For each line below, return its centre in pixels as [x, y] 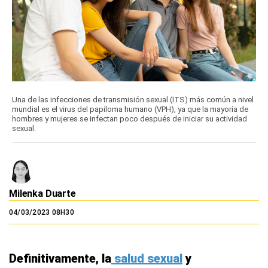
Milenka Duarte [42, 194]
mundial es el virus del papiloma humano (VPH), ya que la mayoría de [130, 109]
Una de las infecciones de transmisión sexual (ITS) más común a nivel [133, 100]
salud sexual [147, 259]
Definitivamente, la [60, 259]
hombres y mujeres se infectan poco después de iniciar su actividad [130, 119]
